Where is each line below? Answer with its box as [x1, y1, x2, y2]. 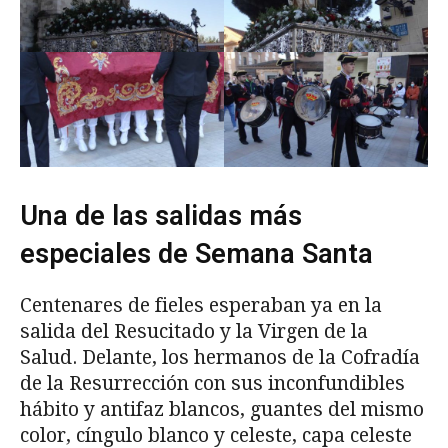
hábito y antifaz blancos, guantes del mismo [20, 397, 424, 421]
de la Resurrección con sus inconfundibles [20, 371, 405, 395]
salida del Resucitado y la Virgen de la [20, 319, 368, 343]
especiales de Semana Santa [20, 237, 373, 270]
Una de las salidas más [20, 199, 302, 232]
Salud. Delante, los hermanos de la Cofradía [20, 345, 420, 369]
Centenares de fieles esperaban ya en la [20, 293, 382, 317]
